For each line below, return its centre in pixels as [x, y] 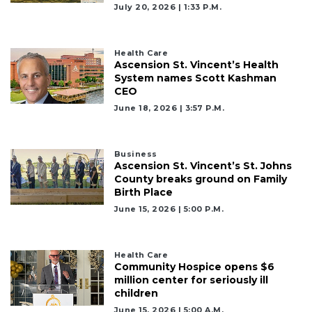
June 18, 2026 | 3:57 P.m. [169, 108]
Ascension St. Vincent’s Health [196, 65]
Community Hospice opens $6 [194, 267]
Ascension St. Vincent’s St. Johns [203, 166]
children [136, 294]
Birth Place [143, 193]
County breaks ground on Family [200, 179]
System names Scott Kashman [195, 78]
